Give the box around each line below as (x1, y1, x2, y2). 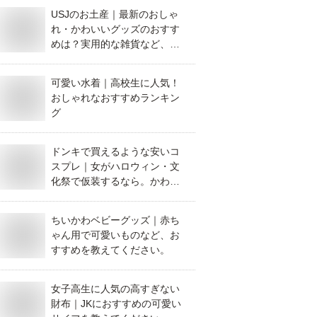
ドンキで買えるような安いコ (51, 146, 180, 157)
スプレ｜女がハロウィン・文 (51, 161, 180, 172)
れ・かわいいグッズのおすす (51, 23, 180, 35)
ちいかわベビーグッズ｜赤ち (51, 214, 180, 226)
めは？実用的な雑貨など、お (51, 38, 180, 50)
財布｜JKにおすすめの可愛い (51, 298, 181, 309)
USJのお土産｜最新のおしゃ (51, 8, 178, 20)
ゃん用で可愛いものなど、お (51, 229, 180, 241)
